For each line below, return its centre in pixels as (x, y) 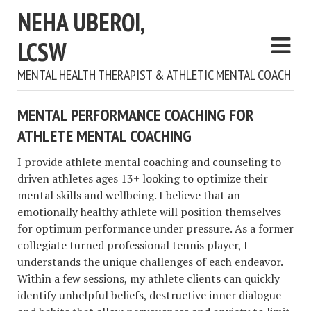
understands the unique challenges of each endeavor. (150, 262)
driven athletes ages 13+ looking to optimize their (143, 178)
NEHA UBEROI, (81, 22)
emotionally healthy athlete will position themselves (149, 212)
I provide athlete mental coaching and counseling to (149, 162)
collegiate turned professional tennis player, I (133, 245)
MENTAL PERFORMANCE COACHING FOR (135, 115)
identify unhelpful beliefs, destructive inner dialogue (149, 295)
